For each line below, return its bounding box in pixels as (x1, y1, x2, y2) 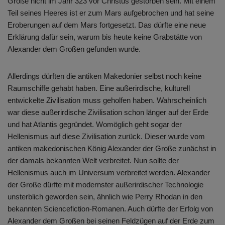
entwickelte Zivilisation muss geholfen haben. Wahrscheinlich (8, 96, 206, 105)
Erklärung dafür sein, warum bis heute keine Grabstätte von (8, 33, 202, 42)
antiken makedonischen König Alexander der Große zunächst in (8, 144, 216, 153)
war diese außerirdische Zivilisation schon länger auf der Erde (8, 108, 208, 117)
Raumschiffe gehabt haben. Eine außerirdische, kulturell (8, 84, 190, 93)
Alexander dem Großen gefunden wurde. (8, 45, 141, 54)
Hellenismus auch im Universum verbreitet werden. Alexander (8, 168, 210, 177)
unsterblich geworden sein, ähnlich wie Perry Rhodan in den (8, 192, 202, 201)
